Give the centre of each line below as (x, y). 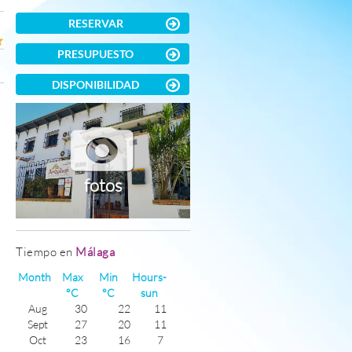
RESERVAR (95, 23)
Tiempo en (46, 252)
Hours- (150, 277)
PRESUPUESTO (96, 54)
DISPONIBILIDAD (96, 84)
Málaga (95, 252)
